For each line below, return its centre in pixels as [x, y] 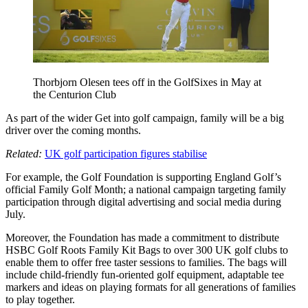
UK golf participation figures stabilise [126, 153]
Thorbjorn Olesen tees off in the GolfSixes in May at [147, 82]
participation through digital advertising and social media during [143, 201]
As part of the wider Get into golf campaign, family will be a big [145, 118]
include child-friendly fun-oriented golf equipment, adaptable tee [145, 274]
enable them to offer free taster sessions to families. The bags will [146, 262]
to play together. [40, 299]
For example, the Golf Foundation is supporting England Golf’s [143, 177]
